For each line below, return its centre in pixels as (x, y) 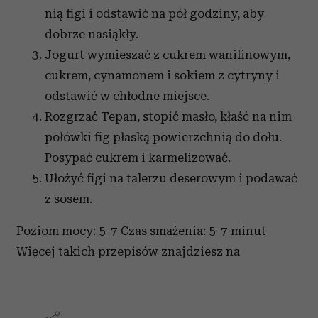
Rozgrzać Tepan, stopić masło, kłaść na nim (168, 117)
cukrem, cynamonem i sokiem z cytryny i (162, 76)
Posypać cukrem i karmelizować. (138, 158)
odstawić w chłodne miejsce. (127, 96)
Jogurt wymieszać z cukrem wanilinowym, (168, 55)
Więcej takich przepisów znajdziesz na (128, 252)
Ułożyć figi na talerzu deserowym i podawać (171, 179)
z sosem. (68, 199)
